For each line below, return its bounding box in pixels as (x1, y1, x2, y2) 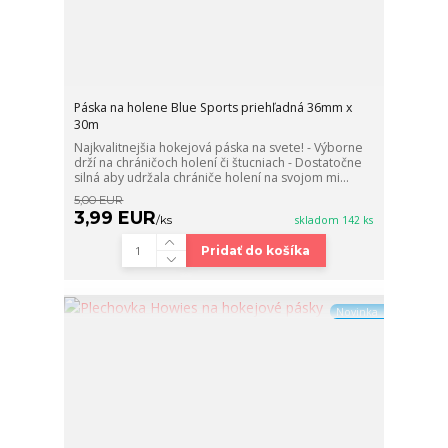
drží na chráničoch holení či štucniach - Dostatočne (74, 154, 363, 172)
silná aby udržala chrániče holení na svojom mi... (74, 169, 350, 187)
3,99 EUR (74, 207, 157, 229)
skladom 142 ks (295, 213, 374, 228)
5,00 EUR (74, 193, 124, 208)
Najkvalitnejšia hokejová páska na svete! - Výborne (74, 139, 364, 157)
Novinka (335, 304, 378, 319)
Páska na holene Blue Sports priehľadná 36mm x (74, 99, 353, 117)
